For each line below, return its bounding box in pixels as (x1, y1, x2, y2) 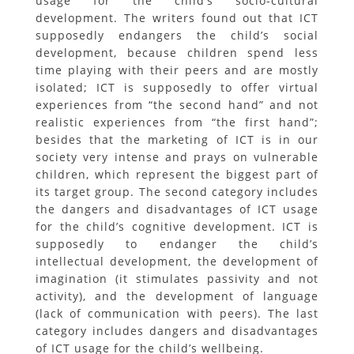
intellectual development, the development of (36, 254, 318, 269)
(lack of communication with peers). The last (36, 306, 318, 321)
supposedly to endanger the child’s (36, 236, 318, 251)
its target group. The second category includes (36, 184, 318, 199)
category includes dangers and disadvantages (36, 323, 318, 338)
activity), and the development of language (36, 288, 318, 303)
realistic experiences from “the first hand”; (36, 115, 318, 130)
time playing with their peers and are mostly (36, 62, 318, 77)
